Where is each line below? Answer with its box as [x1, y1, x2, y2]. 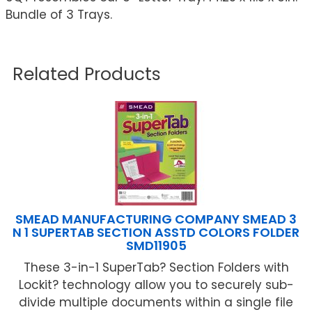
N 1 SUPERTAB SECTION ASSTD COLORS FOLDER [13, 224, 299, 242]
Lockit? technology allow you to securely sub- [18, 276, 294, 294]
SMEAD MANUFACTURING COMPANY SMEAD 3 [15, 210, 297, 228]
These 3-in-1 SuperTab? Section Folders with [23, 259, 289, 276]
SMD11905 [125, 237, 187, 255]
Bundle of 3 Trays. [6, 6, 112, 24]
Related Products [13, 62, 161, 87]
